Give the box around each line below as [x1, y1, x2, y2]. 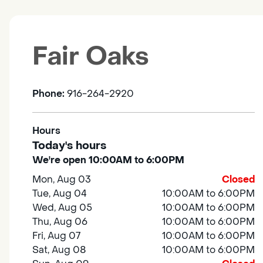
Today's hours [32, 139, 106, 153]
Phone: [32, 87, 67, 100]
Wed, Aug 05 [32, 201, 93, 214]
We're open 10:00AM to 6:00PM [32, 154, 184, 167]
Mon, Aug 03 [32, 173, 92, 186]
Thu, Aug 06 [32, 215, 88, 228]
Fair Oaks [32, 41, 149, 73]
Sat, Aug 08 [32, 244, 87, 257]
